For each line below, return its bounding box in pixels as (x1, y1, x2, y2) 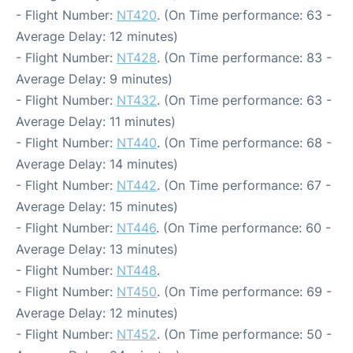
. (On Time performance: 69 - (157, 284, 332, 299)
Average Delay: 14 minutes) (16, 156, 178, 172)
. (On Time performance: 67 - (157, 177, 331, 193)
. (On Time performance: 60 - (156, 220, 331, 236)
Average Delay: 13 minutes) (16, 241, 178, 257)
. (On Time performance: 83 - (157, 50, 332, 65)
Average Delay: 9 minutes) (16, 71, 173, 87)
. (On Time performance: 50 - (157, 326, 332, 342)
